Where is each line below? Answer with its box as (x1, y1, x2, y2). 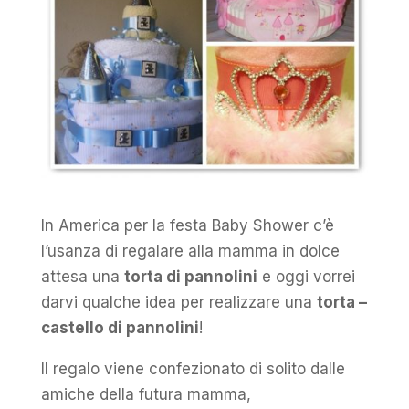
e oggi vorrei (257, 267, 355, 287)
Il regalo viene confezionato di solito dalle (40, 360, 345, 379)
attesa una (40, 267, 124, 287)
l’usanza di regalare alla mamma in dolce (40, 242, 340, 261)
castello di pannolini (40, 319, 199, 338)
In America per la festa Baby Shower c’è (40, 216, 334, 236)
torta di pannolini (123, 267, 257, 287)
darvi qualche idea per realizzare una (40, 293, 317, 312)
